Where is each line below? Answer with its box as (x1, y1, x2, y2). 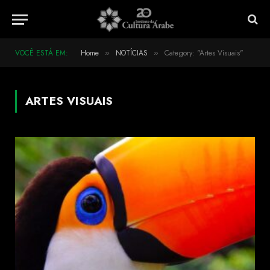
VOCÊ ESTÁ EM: (15, 48, 68, 58)
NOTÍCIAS (116, 48, 148, 58)
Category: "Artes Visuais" (165, 48, 243, 58)
